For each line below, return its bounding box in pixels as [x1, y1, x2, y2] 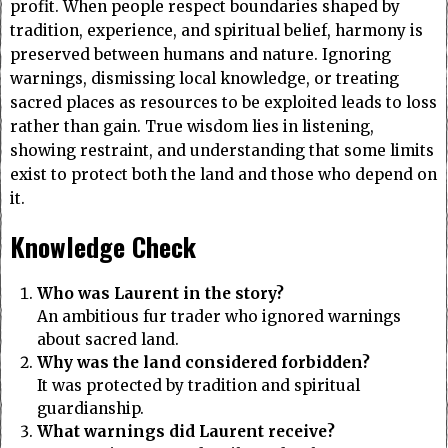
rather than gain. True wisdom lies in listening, [10, 117, 374, 137]
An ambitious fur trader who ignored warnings [36, 307, 401, 327]
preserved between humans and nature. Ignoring [10, 45, 391, 65]
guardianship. [36, 399, 144, 419]
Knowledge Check [10, 227, 196, 267]
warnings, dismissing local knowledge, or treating [10, 69, 399, 89]
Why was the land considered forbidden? [36, 353, 370, 373]
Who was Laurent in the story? [36, 284, 284, 304]
